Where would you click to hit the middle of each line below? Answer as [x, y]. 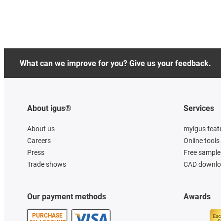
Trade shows [47, 165]
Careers [39, 141]
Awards [197, 197]
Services [199, 109]
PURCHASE [47, 216]
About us [41, 129]
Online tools [201, 141]
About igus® [49, 109]
